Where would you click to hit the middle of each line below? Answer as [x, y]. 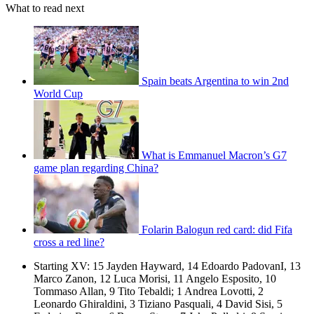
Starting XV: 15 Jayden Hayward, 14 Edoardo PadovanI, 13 [167, 266]
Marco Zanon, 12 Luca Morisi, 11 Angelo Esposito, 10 [155, 279]
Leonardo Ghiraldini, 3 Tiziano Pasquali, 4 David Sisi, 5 [158, 304]
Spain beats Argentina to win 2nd [215, 81]
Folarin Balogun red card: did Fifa [217, 230]
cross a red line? [69, 243]
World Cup [58, 94]
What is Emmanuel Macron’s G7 [214, 156]
